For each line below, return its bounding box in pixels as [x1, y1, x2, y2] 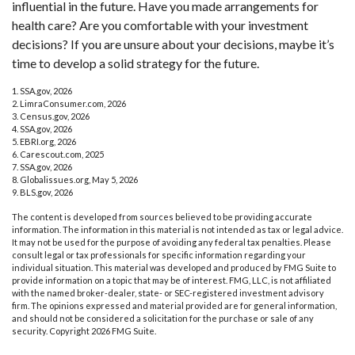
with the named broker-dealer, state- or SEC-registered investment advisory [12, 287, 324, 298]
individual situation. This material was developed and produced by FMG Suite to [12, 261, 336, 273]
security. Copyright [12, 325, 91, 336]
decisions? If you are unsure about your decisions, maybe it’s [12, 36, 334, 52]
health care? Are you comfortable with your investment [12, 17, 308, 32]
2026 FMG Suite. [91, 325, 156, 336]
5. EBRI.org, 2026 [12, 136, 76, 147]
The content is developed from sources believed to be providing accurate [12, 211, 312, 222]
